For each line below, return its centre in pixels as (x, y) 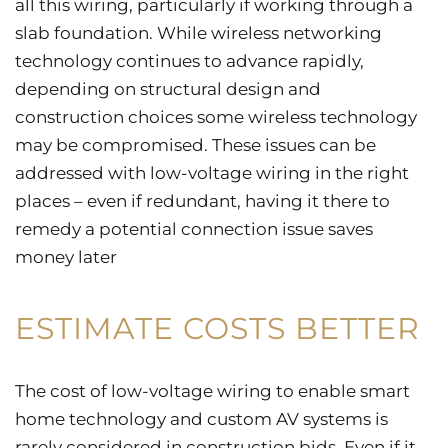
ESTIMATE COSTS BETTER (217, 328)
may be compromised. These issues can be (195, 144)
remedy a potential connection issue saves (194, 228)
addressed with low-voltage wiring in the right (212, 172)
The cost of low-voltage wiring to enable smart (212, 390)
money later (68, 256)
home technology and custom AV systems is (201, 418)
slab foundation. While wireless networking (198, 32)
